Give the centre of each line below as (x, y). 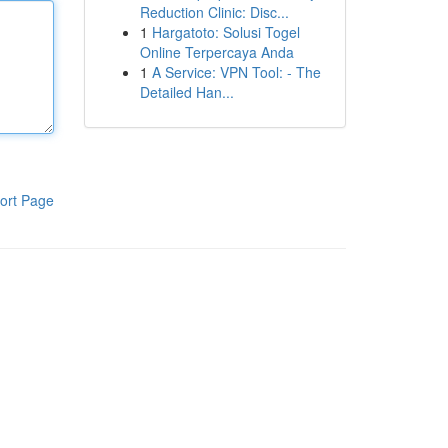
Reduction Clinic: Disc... (214, 12)
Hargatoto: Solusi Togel (225, 32)
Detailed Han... (186, 92)
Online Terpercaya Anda (216, 52)
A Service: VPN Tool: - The (236, 72)
